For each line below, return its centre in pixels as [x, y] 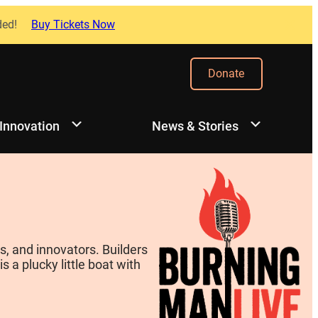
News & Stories [195, 126]
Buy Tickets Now [73, 24]
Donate [226, 74]
